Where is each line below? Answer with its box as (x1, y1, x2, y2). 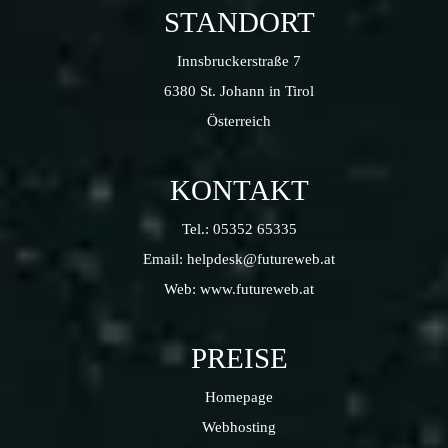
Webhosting (202, 418, 276, 436)
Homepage (205, 388, 273, 406)
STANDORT (163, 6, 315, 39)
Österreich (207, 112, 271, 130)
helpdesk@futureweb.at (187, 250, 335, 268)
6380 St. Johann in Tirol (164, 82, 314, 100)
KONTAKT (169, 174, 309, 207)
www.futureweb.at (200, 280, 314, 298)
